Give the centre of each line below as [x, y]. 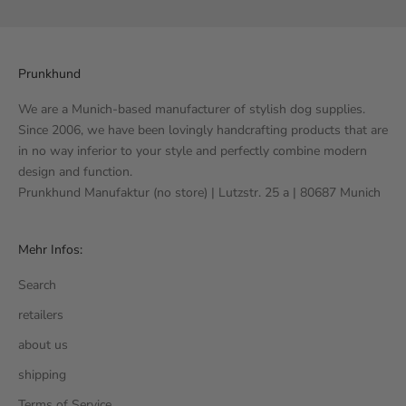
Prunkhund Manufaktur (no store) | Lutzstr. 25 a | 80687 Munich [199, 192]
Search [37, 285]
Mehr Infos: [50, 249]
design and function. [75, 171]
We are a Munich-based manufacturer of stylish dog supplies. [192, 109]
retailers [41, 314]
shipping [42, 374]
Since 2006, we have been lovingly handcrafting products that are [203, 130]
